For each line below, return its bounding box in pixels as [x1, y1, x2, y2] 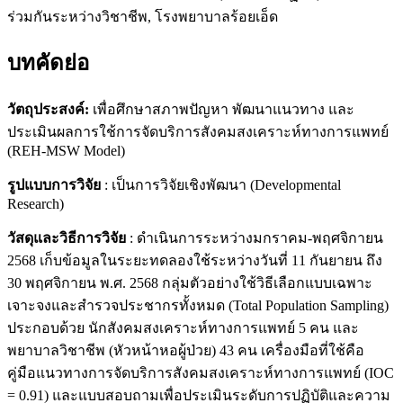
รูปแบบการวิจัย [7, 177, 101, 193]
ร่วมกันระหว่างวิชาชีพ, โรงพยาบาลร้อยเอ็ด [7, 8, 278, 24]
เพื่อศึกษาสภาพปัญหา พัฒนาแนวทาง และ [89, 102, 354, 118]
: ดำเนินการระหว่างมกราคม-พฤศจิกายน [126, 230, 383, 246]
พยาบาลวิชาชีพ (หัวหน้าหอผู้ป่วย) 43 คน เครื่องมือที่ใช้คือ [7, 343, 364, 359]
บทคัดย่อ [7, 51, 89, 76]
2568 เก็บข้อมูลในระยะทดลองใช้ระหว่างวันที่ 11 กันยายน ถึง [7, 253, 382, 269]
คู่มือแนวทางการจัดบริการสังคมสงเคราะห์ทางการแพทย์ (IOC [7, 365, 394, 381]
